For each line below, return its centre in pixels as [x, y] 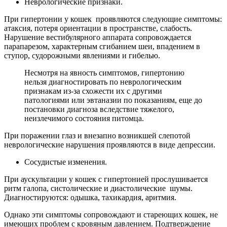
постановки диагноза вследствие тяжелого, [99, 109]
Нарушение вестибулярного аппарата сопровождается [98, 37]
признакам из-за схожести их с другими [93, 91]
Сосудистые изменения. [66, 162]
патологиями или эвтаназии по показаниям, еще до [113, 100]
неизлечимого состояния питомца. [84, 119]
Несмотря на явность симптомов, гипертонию [104, 73]
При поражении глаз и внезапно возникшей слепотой [97, 136]
